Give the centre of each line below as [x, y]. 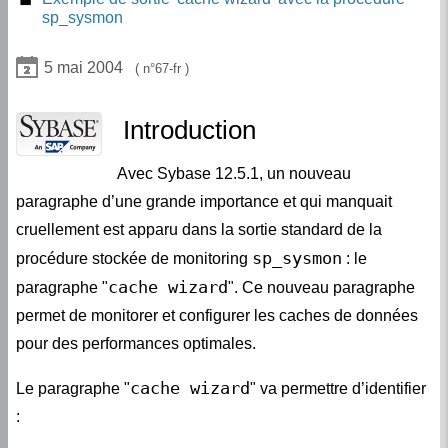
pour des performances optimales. [136, 344]
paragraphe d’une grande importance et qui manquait [204, 202]
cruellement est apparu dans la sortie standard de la [199, 230]
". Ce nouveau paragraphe [321, 288]
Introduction [189, 130]
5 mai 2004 [83, 67]
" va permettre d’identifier [338, 389]
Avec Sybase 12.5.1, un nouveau [234, 174]
